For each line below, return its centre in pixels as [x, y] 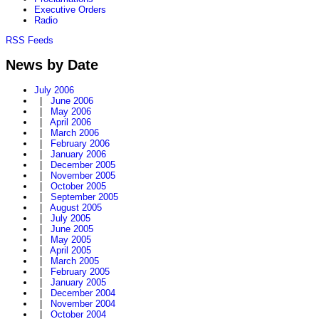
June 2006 [72, 101]
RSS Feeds [30, 40]
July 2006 [54, 90]
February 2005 [80, 272]
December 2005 [83, 165]
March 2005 [75, 261]
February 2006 [80, 144]
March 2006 [75, 133]
